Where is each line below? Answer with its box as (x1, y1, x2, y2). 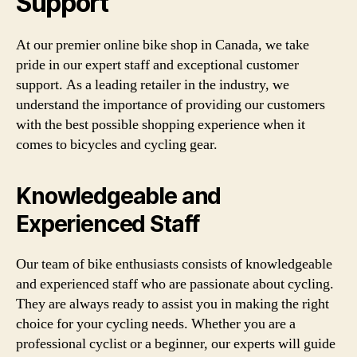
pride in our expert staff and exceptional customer (16, 55, 299, 74)
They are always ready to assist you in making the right (16, 294, 329, 313)
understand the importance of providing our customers (16, 95, 325, 114)
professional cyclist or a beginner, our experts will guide (16, 334, 335, 353)
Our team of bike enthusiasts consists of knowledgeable (16, 254, 332, 273)
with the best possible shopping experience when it (16, 115, 305, 134)
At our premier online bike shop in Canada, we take (16, 35, 309, 54)
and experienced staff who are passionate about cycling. (16, 274, 334, 293)
